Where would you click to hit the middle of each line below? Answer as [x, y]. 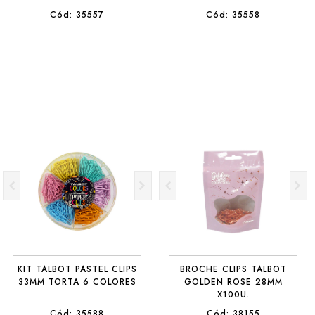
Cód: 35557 [77, 15]
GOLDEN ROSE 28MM [233, 282]
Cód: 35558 [233, 15]
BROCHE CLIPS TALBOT [233, 269]
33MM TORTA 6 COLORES [77, 282]
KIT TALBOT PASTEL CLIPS [77, 269]
